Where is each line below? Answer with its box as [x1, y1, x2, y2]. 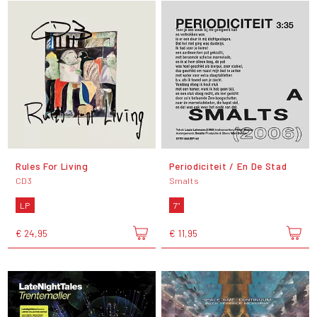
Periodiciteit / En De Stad [168, 159, 287, 172]
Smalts [168, 175, 200, 185]
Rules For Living [15, 159, 88, 172]
